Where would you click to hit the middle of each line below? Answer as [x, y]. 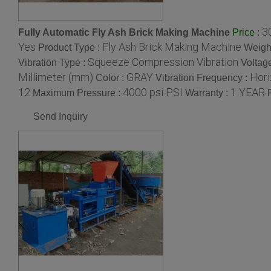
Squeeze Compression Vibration [163, 62]
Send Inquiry [60, 117]
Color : [111, 78]
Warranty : [208, 93]
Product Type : [70, 48]
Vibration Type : [53, 63]
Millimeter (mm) [56, 77]
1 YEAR [248, 93]
